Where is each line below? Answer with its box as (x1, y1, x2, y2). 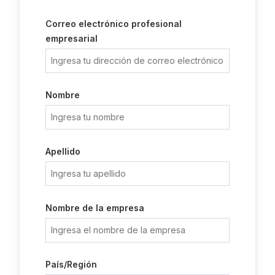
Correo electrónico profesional (45, 18, 182, 29)
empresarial (45, 33, 98, 44)
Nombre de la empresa (45, 203, 144, 213)
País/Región (45, 259, 97, 269)
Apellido (45, 146, 80, 157)
